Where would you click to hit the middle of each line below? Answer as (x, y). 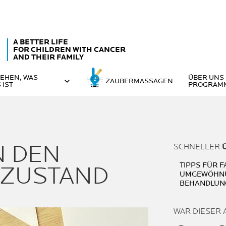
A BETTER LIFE (41, 42)
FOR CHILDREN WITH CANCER (69, 49)
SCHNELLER (198, 147)
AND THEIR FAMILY (48, 57)
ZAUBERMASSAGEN (139, 81)
